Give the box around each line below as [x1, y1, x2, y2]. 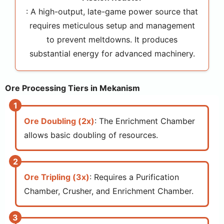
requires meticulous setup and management [29, 20, 195, 30]
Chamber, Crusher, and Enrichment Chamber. [24, 186, 193, 196]
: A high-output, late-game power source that [26, 6, 198, 16]
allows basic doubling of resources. [24, 130, 158, 140]
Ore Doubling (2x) [24, 116, 94, 126]
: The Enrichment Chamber [94, 116, 195, 126]
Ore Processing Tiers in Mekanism [5, 83, 140, 93]
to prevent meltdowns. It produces [46, 34, 177, 44]
